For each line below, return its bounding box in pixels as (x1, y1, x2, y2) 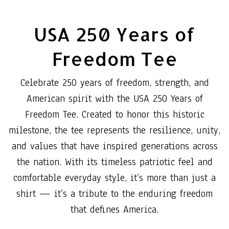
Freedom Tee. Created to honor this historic (25, 107, 204, 121)
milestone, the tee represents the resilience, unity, (9, 123, 220, 137)
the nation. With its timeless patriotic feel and (16, 155, 213, 169)
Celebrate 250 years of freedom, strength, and (20, 76, 209, 89)
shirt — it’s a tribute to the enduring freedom (16, 187, 213, 200)
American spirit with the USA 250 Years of (26, 91, 203, 105)
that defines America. (71, 202, 158, 216)
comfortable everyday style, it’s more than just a (13, 171, 216, 185)
